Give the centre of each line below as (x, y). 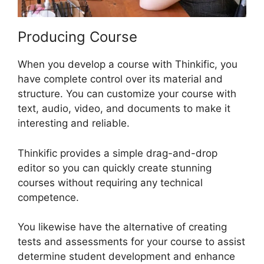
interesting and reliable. (74, 123)
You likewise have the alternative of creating (122, 227)
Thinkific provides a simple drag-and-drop (118, 153)
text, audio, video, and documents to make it (124, 109)
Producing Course (77, 37)
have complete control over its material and (120, 79)
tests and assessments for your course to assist (131, 242)
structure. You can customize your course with (127, 94)
